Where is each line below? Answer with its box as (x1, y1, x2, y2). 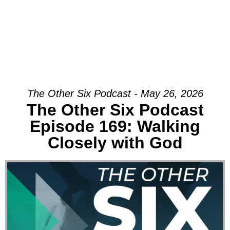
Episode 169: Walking (30, 117, 200, 136)
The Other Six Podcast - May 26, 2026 (27, 87, 203, 99)
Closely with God (47, 133, 183, 152)
